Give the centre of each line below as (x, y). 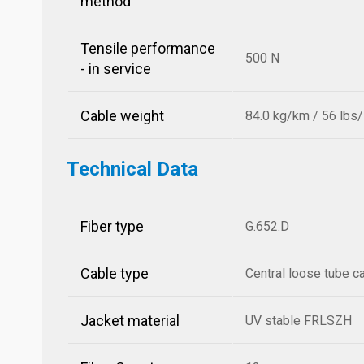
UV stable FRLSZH (299, 321)
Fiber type (112, 226)
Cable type (115, 273)
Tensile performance (148, 48)
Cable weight (122, 116)
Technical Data (132, 169)
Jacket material (130, 321)
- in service (116, 69)
